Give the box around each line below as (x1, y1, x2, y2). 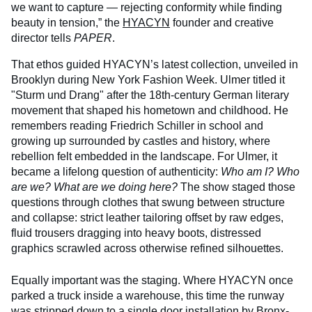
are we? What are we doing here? (11, 181, 178, 194)
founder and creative (170, 17, 274, 29)
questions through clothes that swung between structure (11, 196, 285, 209)
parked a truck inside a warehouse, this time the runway (11, 290, 284, 302)
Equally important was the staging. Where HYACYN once (11, 274, 293, 287)
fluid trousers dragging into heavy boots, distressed (11, 227, 261, 240)
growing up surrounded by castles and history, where (11, 135, 270, 148)
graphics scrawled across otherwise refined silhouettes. (11, 242, 283, 255)
